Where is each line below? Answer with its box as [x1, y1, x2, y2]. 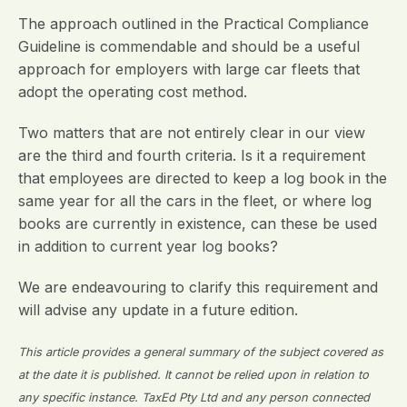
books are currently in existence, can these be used [18, 214, 377, 233]
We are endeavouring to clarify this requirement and [18, 278, 378, 296]
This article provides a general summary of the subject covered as [18, 345, 383, 359]
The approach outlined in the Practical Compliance [18, 15, 369, 33]
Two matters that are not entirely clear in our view [18, 124, 365, 142]
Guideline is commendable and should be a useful [18, 37, 360, 55]
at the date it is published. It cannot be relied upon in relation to [18, 368, 369, 382]
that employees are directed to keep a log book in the [18, 169, 387, 187]
